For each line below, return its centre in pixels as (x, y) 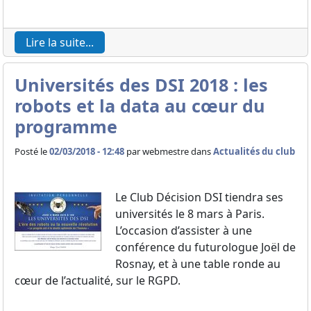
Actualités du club (254, 151)
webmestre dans (178, 151)
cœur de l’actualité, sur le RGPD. (98, 280)
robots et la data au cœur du (140, 106)
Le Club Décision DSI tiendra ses (199, 197)
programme (66, 126)
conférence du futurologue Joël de (205, 247)
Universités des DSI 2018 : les (141, 85)
